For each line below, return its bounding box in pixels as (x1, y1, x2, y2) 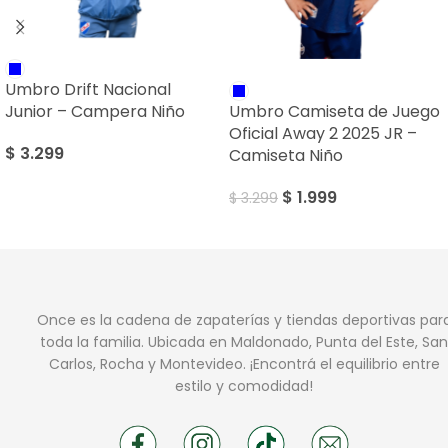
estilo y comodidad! (175, 376, 313, 397)
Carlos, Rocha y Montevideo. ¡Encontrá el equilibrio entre (48, 354, 440, 375)
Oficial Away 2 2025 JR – (229, 122, 417, 146)
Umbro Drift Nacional (5, 78, 171, 102)
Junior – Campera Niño (5, 100, 185, 124)
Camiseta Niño (229, 144, 343, 168)
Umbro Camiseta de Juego (229, 100, 440, 124)
